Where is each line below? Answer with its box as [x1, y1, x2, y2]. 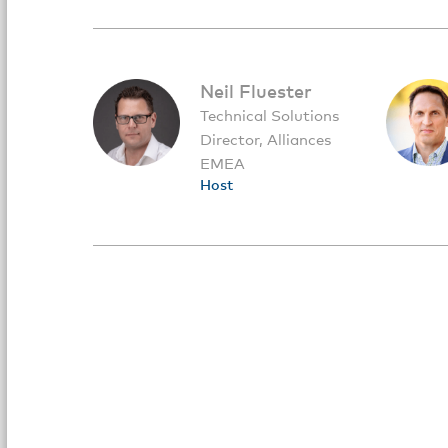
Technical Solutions [200, 106, 339, 124]
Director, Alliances [200, 130, 331, 148]
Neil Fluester [200, 79, 312, 102]
